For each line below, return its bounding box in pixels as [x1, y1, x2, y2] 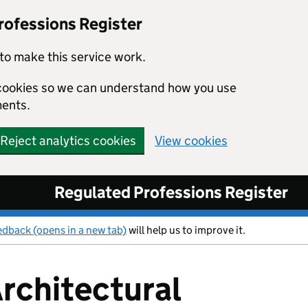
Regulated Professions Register [54, 182, 288, 202]
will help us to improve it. [126, 223, 245, 236]
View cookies [155, 133, 228, 148]
